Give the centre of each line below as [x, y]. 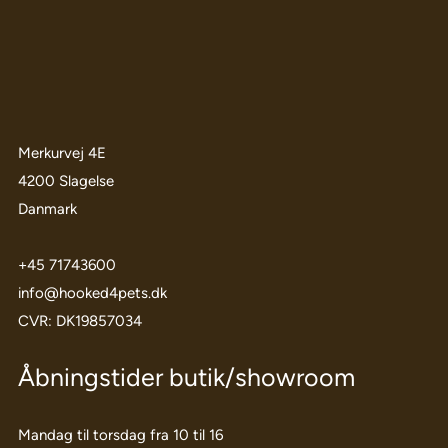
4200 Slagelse [65, 181]
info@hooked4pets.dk [92, 293]
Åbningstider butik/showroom [186, 377]
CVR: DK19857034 [79, 321]
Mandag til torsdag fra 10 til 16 [120, 435]
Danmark [47, 209]
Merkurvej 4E [61, 153]
